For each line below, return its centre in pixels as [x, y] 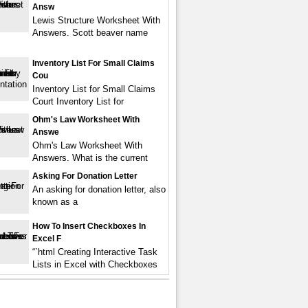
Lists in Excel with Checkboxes [95, 264]
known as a [55, 202]
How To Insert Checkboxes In [89, 226]
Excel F [47, 239]
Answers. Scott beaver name [90, 33]
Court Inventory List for [78, 101]
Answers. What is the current [90, 158]
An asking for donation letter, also [99, 189]
